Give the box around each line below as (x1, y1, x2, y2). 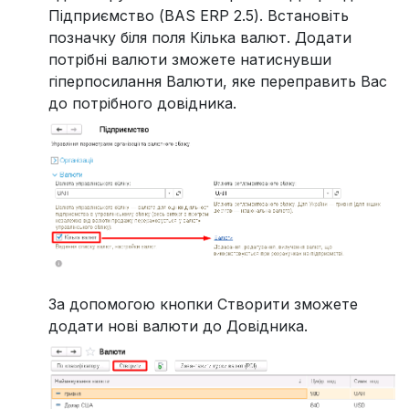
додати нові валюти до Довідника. (48, 316, 308, 335)
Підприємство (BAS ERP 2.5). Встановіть (48, 6, 349, 26)
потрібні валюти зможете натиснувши (48, 50, 331, 69)
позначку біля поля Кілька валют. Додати (48, 28, 351, 47)
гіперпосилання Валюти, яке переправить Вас (48, 72, 387, 91)
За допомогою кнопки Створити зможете (48, 294, 358, 313)
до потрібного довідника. (48, 94, 236, 113)
